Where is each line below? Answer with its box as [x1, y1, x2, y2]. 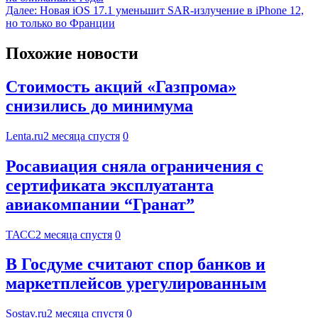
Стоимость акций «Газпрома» [6, 77, 236, 96]
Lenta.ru [6, 129, 43, 142]
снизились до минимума [6, 96, 193, 115]
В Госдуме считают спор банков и [6, 255, 265, 274]
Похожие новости [6, 43, 138, 62]
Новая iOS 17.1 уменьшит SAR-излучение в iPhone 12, [40, 4, 304, 17]
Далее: [6, 4, 37, 17]
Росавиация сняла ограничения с [6, 156, 263, 175]
